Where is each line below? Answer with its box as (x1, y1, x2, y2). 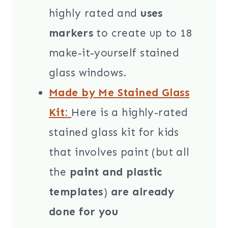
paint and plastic (69, 165, 162, 179)
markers (49, 26, 93, 40)
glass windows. (49, 66, 127, 80)
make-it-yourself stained (49, 46, 180, 60)
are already (110, 185, 175, 199)
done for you (49, 205, 119, 219)
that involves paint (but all (49, 146, 190, 159)
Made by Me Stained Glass (49, 86, 190, 100)
